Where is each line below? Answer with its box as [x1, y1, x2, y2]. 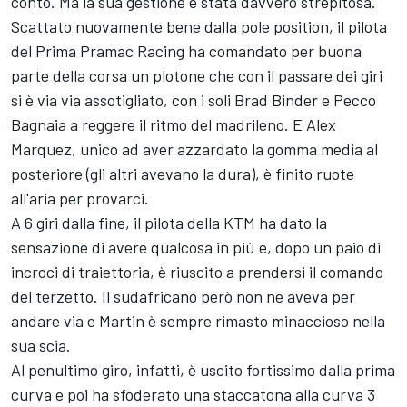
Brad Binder [234, 89, 318, 110]
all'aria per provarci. [11, 187, 149, 208]
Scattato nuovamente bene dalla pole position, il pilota [11, 15, 387, 36]
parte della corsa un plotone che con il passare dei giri [11, 65, 382, 85]
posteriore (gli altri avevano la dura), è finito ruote [11, 163, 354, 184]
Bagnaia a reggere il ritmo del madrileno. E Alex [11, 114, 336, 134]
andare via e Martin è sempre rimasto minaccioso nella [11, 310, 385, 331]
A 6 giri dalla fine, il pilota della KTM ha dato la [11, 212, 327, 233]
